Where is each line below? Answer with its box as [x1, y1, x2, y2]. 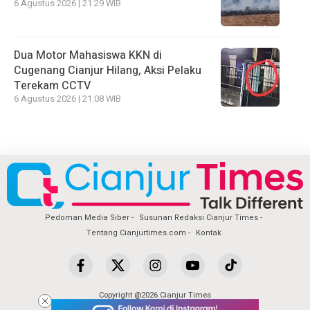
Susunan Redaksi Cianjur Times [139, 212, 258, 224]
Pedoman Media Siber [45, 212, 129, 224]
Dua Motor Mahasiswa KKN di [14, 46, 162, 64]
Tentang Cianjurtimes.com [86, 227, 186, 239]
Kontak [195, 227, 221, 239]
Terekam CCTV [14, 77, 91, 94]
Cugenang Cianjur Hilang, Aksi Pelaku [14, 62, 201, 79]
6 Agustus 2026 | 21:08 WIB [14, 92, 121, 105]
